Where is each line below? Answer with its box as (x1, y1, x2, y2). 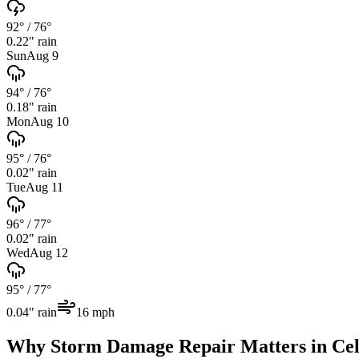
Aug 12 (30, 245, 68, 260)
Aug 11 (26, 179, 63, 194)
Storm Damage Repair (50, 335, 236, 357)
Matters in (236, 335, 332, 357)
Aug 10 (30, 114, 69, 128)
